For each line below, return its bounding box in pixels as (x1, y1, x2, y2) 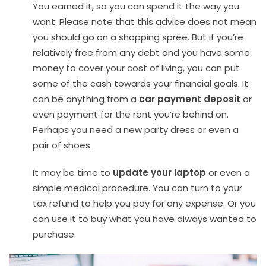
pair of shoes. (33, 139, 92, 152)
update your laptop (113, 166, 206, 179)
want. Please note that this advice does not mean (33, 15, 256, 28)
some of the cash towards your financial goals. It (33, 77, 248, 90)
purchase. (33, 228, 76, 241)
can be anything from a (33, 93, 139, 106)
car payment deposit (139, 93, 240, 106)
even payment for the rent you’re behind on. (33, 108, 229, 121)
